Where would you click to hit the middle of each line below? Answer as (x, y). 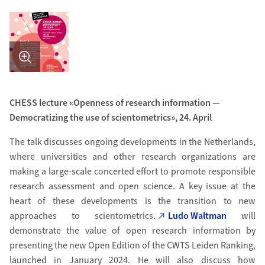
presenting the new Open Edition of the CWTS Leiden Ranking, (132, 245)
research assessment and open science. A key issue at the (132, 186)
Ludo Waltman (198, 216)
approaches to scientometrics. (82, 216)
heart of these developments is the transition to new (132, 201)
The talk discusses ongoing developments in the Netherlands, (132, 142)
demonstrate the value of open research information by (132, 231)
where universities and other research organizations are (132, 157)
